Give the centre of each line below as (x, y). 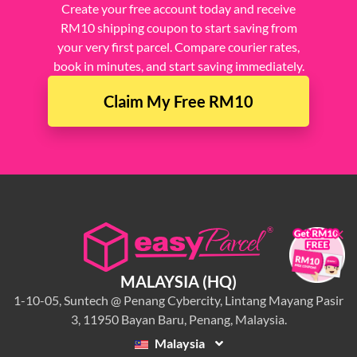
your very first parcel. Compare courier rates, (178, 46)
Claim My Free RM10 (178, 101)
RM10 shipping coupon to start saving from (178, 27)
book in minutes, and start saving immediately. (178, 65)
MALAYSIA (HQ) (178, 281)
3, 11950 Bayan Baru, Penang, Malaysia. (178, 319)
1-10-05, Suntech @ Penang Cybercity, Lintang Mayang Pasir (178, 300)
